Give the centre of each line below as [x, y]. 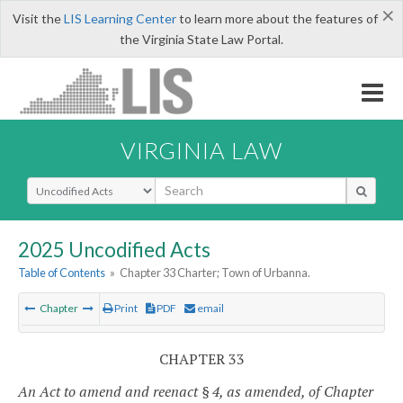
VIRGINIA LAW [201, 150]
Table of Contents [62, 273]
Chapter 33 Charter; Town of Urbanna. [215, 273]
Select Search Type [81, 184]
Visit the [38, 18]
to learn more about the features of [277, 18]
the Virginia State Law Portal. [201, 39]
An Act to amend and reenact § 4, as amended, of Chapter [196, 391]
